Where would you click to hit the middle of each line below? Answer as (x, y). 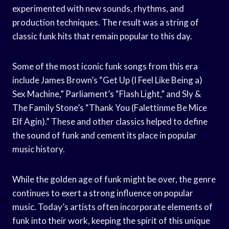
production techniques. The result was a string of (106, 22)
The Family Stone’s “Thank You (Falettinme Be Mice (110, 107)
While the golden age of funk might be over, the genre (114, 179)
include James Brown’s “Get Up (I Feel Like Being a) (107, 80)
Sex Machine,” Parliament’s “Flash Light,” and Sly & (107, 94)
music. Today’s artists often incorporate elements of (112, 207)
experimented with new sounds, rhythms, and (98, 8)
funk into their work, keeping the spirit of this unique (111, 220)
